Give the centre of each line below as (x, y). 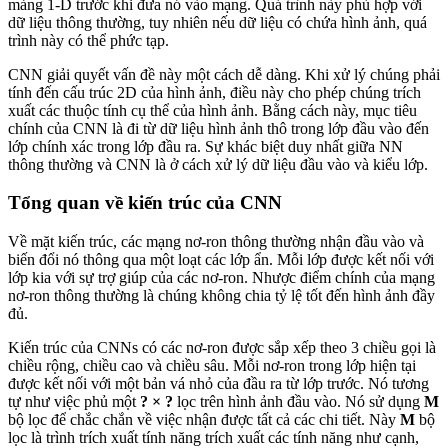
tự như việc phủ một (74, 402)
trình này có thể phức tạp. (88, 40)
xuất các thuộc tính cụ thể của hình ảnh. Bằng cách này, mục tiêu (212, 110)
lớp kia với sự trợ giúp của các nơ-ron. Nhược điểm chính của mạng (221, 278)
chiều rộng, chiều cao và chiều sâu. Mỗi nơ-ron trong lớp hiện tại (212, 366)
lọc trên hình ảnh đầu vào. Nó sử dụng (298, 402)
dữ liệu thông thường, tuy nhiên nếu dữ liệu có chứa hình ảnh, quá (217, 22)
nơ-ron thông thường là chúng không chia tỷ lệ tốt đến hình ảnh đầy (221, 296)
